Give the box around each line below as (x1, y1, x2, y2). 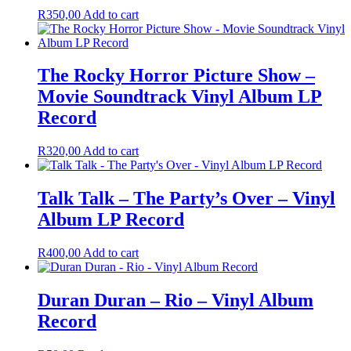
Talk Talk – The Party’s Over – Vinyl (38, 188, 335, 209)
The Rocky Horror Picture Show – (38, 65, 315, 86)
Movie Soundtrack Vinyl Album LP (38, 86, 322, 107)
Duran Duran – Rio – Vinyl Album (38, 290, 313, 311)
